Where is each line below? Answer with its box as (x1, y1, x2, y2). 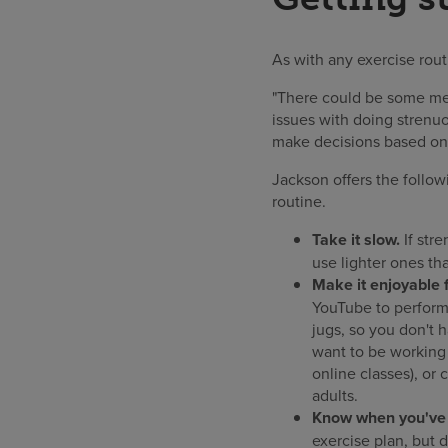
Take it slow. (312, 228, 400, 252)
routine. (272, 190, 330, 213)
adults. (312, 384, 358, 407)
